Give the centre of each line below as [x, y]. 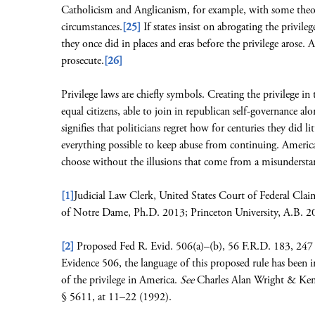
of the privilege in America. [121, 280]
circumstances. [92, 27]
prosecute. [83, 61]
